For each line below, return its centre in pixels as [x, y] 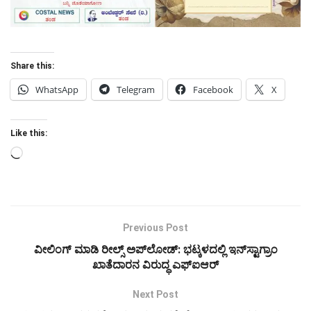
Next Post [155, 295]
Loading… [45, 155]
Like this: [29, 134]
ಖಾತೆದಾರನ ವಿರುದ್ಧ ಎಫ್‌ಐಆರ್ [155, 265]
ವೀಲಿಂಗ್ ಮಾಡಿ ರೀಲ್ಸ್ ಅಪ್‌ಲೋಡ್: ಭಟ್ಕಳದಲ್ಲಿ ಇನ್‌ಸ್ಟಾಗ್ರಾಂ [155, 250]
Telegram [136, 90]
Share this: [32, 66]
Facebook [213, 90]
